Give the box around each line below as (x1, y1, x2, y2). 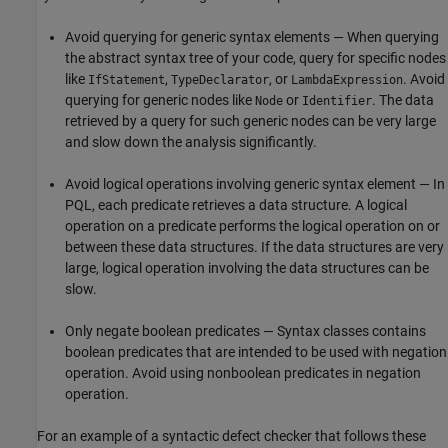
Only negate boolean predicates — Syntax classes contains (65, 322, 426, 339)
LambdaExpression (291, 72, 403, 87)
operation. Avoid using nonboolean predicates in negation (65, 364, 421, 381)
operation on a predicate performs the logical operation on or (65, 217, 440, 234)
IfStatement (88, 72, 165, 87)
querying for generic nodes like (65, 91, 255, 108)
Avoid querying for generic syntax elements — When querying (65, 28, 439, 45)
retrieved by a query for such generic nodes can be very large (65, 112, 436, 129)
